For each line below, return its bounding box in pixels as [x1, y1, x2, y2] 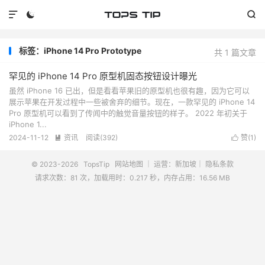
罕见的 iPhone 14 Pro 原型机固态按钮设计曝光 [9, 70, 197, 82]
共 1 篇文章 [214, 47, 256, 57]
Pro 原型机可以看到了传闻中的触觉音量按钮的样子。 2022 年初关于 [9, 108, 247, 118]
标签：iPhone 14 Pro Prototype [19, 46, 141, 56]
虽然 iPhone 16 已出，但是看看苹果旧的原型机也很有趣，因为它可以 [9, 86, 250, 95]
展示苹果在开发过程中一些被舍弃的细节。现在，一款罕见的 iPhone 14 [9, 97, 255, 106]
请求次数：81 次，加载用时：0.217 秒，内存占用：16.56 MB [35, 173, 230, 182]
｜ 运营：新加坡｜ [143, 160, 205, 169]
